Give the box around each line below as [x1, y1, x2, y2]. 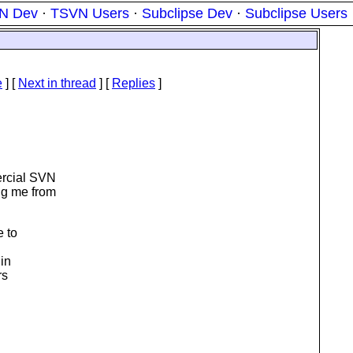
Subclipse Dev [142, 6, 232, 21]
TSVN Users [50, 6, 129, 21]
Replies [112, 76, 155, 90]
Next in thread [18, 76, 96, 90]
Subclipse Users [245, 6, 347, 21]
